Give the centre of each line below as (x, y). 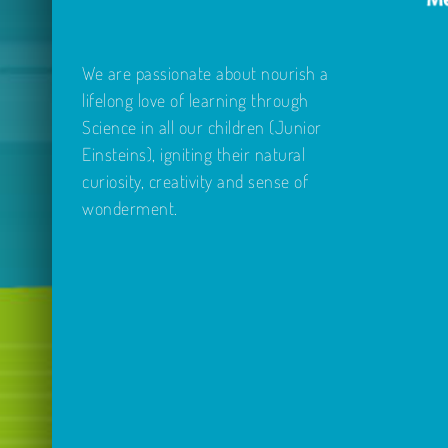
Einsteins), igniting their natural (193, 153)
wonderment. (130, 207)
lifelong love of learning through (195, 99)
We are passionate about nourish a (205, 72)
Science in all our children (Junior (202, 126)
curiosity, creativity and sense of (195, 180)
